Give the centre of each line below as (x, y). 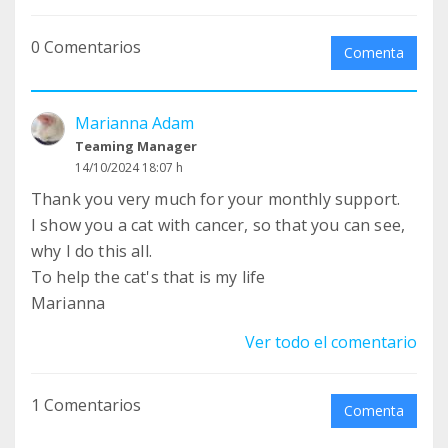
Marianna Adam (134, 123)
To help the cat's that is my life (148, 277)
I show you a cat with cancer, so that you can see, (218, 225)
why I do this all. (91, 251)
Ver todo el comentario (331, 342)
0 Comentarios (86, 47)
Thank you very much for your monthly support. (216, 199)
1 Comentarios (86, 405)
